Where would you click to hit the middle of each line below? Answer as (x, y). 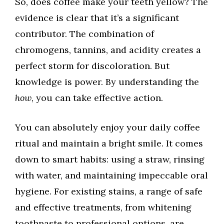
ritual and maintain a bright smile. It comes (109, 143)
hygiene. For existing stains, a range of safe (109, 191)
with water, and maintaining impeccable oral (111, 175)
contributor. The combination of (84, 34)
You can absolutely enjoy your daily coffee (107, 127)
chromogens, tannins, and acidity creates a (108, 50)
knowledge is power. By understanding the (107, 82)
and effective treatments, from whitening (103, 207)
